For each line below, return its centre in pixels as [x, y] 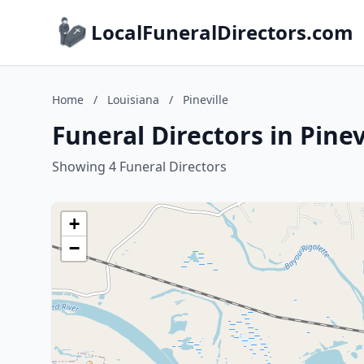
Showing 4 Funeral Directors [139, 167]
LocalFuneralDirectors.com [222, 32]
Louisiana [133, 100]
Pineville [206, 100]
